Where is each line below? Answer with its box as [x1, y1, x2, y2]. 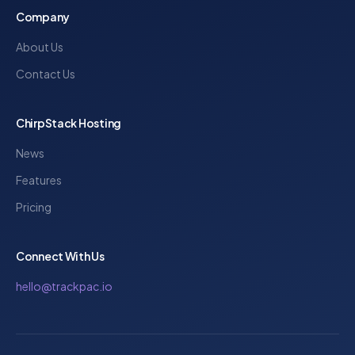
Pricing [16, 200, 52, 214]
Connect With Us [16, 249, 105, 263]
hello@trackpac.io [16, 279, 113, 293]
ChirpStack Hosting [16, 116, 121, 130]
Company [16, 10, 71, 24]
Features [16, 173, 62, 187]
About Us [16, 40, 63, 54]
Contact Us [16, 67, 75, 81]
